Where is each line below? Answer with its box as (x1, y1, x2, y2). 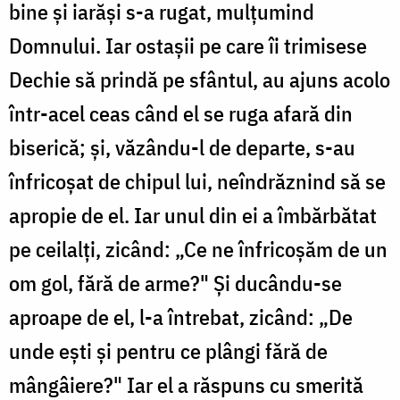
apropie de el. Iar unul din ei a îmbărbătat (9, 200, 377, 229)
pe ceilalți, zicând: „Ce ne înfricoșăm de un (9, 234, 387, 263)
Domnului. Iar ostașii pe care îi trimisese (9, 30, 367, 60)
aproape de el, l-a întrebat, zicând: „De (9, 302, 353, 331)
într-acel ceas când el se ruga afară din (9, 98, 353, 128)
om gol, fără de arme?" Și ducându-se (9, 268, 342, 297)
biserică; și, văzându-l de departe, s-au (9, 132, 355, 162)
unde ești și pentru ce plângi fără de (9, 336, 328, 365)
